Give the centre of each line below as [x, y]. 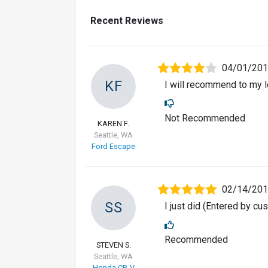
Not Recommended [205, 118]
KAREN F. [113, 124]
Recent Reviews [127, 21]
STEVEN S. [113, 245]
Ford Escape [113, 147]
